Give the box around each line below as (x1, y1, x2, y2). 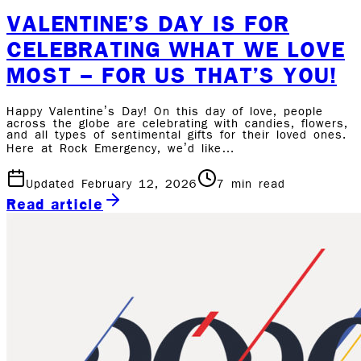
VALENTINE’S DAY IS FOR (6, 10, 289, 36)
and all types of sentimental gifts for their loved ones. (6, 129, 346, 141)
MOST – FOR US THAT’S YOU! (6, 61, 337, 88)
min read (225, 178, 285, 190)
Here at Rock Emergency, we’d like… (6, 143, 235, 155)
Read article (6, 194, 103, 213)
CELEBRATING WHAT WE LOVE (6, 35, 345, 62)
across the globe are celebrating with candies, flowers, (6, 118, 348, 130)
